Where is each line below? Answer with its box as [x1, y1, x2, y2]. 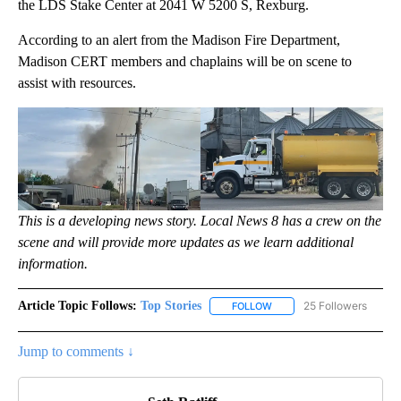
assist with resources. [18, 74, 136, 90]
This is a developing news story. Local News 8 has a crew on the [18, 212, 381, 228]
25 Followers [303, 298, 367, 312]
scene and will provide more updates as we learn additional [18, 234, 354, 250]
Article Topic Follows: [18, 298, 137, 312]
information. [18, 255, 88, 271]
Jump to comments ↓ [18, 343, 134, 359]
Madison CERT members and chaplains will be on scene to [18, 53, 352, 69]
